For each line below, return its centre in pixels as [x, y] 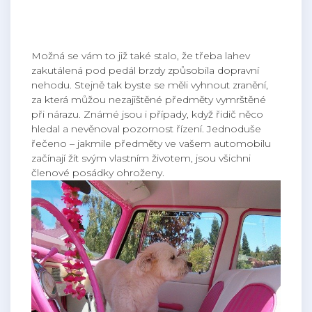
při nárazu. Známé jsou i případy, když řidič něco [147, 114]
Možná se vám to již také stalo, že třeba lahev [141, 55]
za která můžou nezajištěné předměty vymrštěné [149, 99]
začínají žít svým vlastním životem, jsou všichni [141, 158]
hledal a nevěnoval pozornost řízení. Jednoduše [146, 128]
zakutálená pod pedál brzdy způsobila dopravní [145, 70]
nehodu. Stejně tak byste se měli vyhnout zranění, [150, 85]
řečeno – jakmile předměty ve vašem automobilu [151, 143]
